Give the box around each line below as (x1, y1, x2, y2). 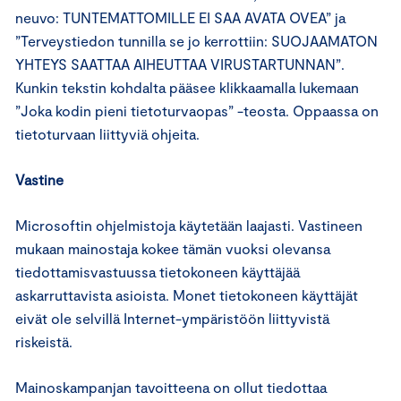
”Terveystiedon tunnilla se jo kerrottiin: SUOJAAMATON (15, 32, 378, 49)
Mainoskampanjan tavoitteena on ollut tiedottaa (15, 379, 327, 396)
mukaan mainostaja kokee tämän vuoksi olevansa (15, 240, 330, 257)
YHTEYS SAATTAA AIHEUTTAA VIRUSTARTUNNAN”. (15, 55, 345, 73)
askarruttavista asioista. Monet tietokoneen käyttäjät (15, 286, 358, 303)
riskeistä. (15, 333, 73, 350)
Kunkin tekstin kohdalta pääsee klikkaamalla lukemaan (15, 79, 359, 96)
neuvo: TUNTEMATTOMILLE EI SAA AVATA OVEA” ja (15, 9, 346, 26)
